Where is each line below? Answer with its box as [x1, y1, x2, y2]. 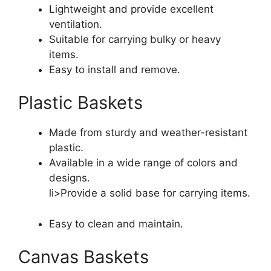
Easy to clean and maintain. [49, 217, 183, 230]
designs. [49, 172, 90, 184]
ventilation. [49, 18, 102, 30]
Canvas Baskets [18, 246, 149, 268]
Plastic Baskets [18, 92, 143, 114]
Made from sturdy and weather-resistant [49, 126, 247, 139]
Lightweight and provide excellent [49, 2, 214, 15]
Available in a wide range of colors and [49, 157, 238, 169]
